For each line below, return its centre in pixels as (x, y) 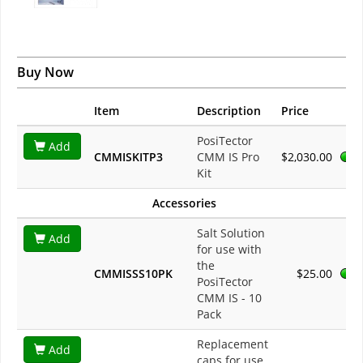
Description (229, 111)
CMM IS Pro (228, 157)
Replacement (233, 344)
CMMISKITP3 (128, 157)
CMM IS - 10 (229, 298)
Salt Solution (231, 233)
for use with (229, 250)
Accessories (184, 203)
